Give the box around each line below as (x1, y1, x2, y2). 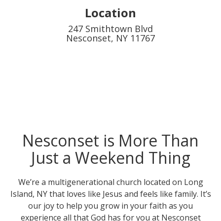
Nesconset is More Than (22, 130, 199, 151)
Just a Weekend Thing (31, 147, 190, 168)
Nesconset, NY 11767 (66, 32, 155, 44)
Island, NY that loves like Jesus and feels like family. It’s (10, 188, 211, 199)
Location (85, 4, 136, 21)
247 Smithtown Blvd (68, 23, 153, 35)
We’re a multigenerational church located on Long (18, 177, 203, 187)
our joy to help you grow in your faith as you (28, 200, 193, 211)
